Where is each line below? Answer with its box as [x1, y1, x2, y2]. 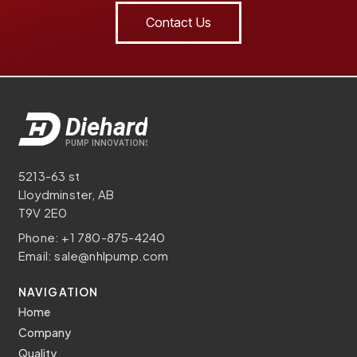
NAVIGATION [18, 284, 98, 299]
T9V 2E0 [18, 204, 68, 220]
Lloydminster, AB [18, 186, 115, 202]
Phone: [18, 229, 62, 245]
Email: [18, 247, 55, 263]
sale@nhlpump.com [54, 247, 169, 263]
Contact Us [146, 14, 211, 30]
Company [18, 324, 71, 339]
